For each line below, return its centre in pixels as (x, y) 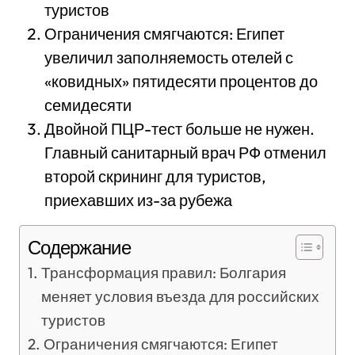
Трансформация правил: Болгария (163, 272)
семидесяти (88, 105)
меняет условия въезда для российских (180, 296)
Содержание (79, 248)
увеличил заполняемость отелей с (169, 57)
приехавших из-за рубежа (138, 200)
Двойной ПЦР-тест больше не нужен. (179, 128)
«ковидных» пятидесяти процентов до (181, 81)
